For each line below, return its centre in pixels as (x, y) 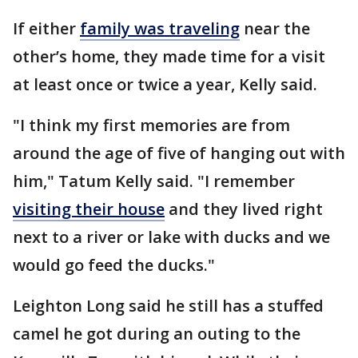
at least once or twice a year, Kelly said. (165, 85)
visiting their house (89, 209)
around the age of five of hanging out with (179, 153)
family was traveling (160, 29)
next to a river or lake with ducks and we (171, 237)
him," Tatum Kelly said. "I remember (154, 181)
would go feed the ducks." (114, 265)
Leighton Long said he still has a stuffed (168, 306)
